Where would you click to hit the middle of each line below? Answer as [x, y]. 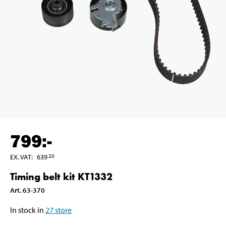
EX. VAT [21, 157]
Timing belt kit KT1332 [61, 176]
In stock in [27, 210]
